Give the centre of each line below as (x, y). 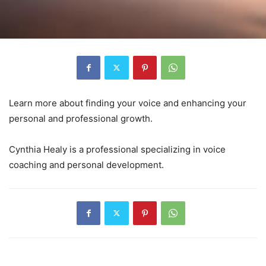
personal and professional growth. (81, 118)
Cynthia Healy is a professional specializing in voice (117, 149)
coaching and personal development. (86, 164)
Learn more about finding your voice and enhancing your (128, 103)
